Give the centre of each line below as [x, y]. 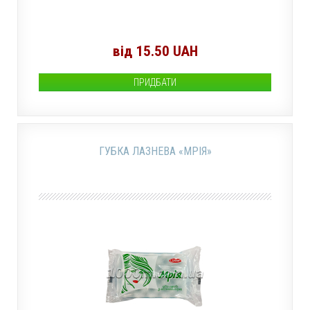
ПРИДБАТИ [155, 82]
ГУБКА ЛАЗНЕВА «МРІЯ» [155, 151]
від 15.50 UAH [155, 51]
